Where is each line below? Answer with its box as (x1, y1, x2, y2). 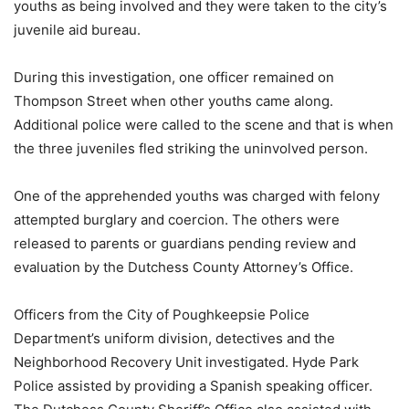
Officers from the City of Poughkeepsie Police (14, 306, 309, 323)
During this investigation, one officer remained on (14, 68, 334, 86)
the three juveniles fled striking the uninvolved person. (14, 140, 368, 157)
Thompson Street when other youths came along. (14, 92, 333, 110)
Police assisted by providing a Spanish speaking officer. (14, 377, 372, 394)
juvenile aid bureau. (14, 21, 141, 38)
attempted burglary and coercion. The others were (14, 211, 340, 228)
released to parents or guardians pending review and (14, 235, 356, 252)
